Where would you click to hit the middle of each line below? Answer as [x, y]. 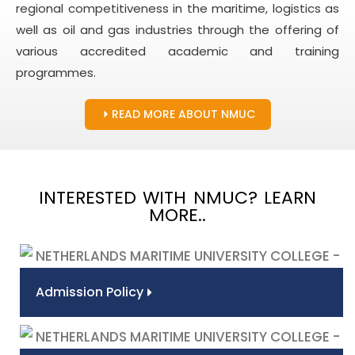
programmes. [56, 72]
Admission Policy [90, 292]
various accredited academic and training [177, 51]
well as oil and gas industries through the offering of [177, 29]
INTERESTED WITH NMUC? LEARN [177, 197]
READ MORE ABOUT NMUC [183, 114]
